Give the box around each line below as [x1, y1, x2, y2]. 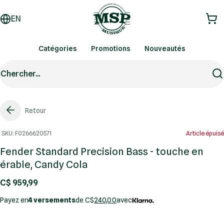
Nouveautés [144, 44, 185, 52]
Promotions [91, 44, 130, 52]
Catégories [38, 44, 77, 52]
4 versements [28, 196, 75, 204]
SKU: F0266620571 [1, 129, 51, 137]
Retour [25, 106, 46, 114]
